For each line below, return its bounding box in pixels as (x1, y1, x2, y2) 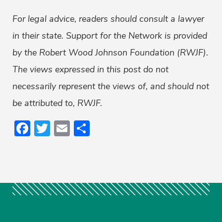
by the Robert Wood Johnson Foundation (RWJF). (12, 47, 208, 59)
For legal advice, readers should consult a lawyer (12, 13, 204, 25)
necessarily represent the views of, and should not (12, 80, 209, 93)
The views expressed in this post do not (12, 63, 168, 76)
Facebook (30, 117, 99, 139)
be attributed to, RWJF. (12, 97, 102, 110)
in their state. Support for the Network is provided (12, 30, 207, 42)
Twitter (50, 117, 100, 139)
